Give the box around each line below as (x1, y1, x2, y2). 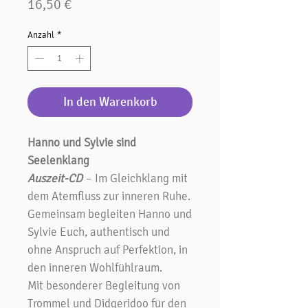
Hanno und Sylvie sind (27, 135, 136, 149)
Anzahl (27, 30, 54, 40)
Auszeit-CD (27, 170, 85, 185)
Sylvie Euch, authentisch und (27, 224, 170, 239)
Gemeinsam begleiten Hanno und (27, 206, 192, 221)
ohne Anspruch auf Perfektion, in (27, 242, 188, 256)
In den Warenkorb (63, 93, 157, 109)
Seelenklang (27, 153, 89, 167)
